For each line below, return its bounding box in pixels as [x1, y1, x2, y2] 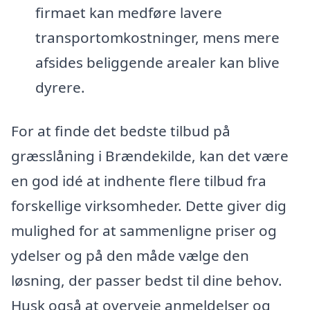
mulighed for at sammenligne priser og [11, 221, 277, 241]
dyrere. [35, 77, 85, 97]
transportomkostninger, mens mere [35, 27, 280, 47]
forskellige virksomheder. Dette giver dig [11, 196, 286, 216]
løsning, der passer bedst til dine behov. [11, 271, 282, 291]
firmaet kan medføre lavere [35, 2, 222, 22]
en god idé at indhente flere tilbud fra [11, 171, 266, 191]
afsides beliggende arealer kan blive [35, 52, 280, 72]
